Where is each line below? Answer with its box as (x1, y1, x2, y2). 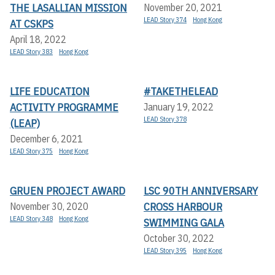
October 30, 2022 (144, 231, 214, 244)
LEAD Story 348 (10, 214, 53, 223)
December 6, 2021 (10, 132, 83, 145)
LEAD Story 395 (144, 246, 187, 255)
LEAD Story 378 (144, 114, 187, 123)
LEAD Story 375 (10, 146, 53, 155)
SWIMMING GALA (144, 215, 224, 230)
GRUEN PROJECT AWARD (10, 183, 125, 198)
